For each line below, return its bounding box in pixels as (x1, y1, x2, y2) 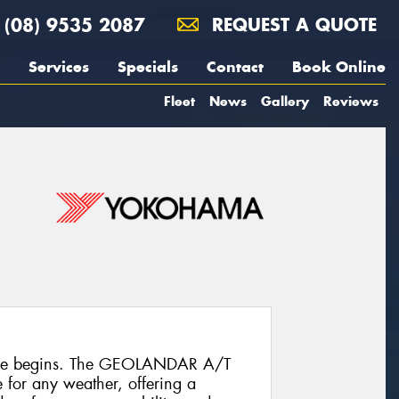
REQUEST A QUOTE (206, 13, 377, 36)
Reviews (323, 93, 379, 110)
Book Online (292, 57, 386, 77)
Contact (207, 57, 264, 77)
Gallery (261, 93, 309, 110)
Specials (118, 57, 178, 77)
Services (28, 57, 89, 77)
